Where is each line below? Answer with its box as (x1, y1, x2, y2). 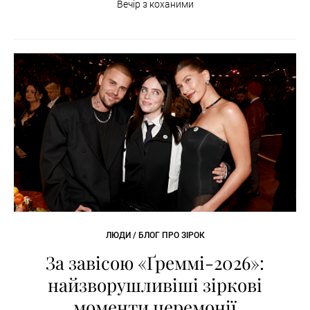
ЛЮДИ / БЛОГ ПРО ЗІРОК (105, 230, 205, 241)
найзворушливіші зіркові (48, 273, 262, 298)
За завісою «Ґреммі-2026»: (46, 250, 264, 275)
